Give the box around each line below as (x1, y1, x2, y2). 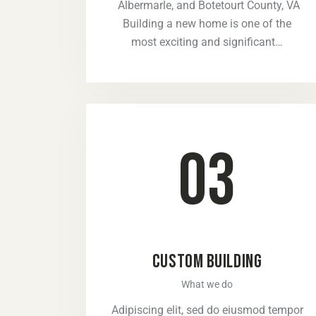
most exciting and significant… (131, 35, 284, 49)
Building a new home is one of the (123, 17, 292, 31)
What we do (181, 278, 233, 290)
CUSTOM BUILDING (152, 250, 262, 273)
